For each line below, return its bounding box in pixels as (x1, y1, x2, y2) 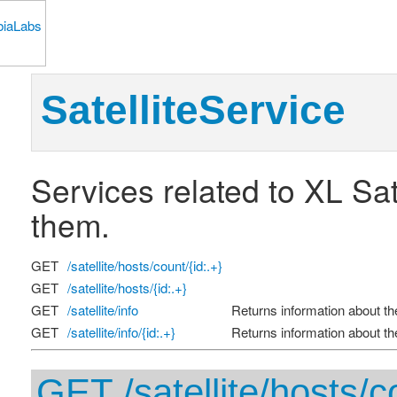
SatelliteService (41, 88, 346, 134)
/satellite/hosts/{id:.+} (67, 277, 187, 297)
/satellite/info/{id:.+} (67, 322, 175, 341)
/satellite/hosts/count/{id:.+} (67, 255, 222, 275)
